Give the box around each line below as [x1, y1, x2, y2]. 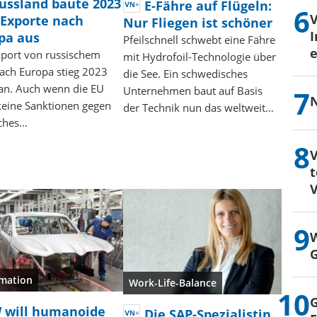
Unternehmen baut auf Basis [123, 83, 263, 98]
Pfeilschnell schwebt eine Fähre [123, 32, 276, 47]
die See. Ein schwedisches [123, 66, 248, 81]
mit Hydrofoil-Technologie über [123, 49, 277, 64]
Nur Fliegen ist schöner [123, 13, 273, 31]
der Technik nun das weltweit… [123, 100, 275, 115]
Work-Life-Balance [129, 275, 217, 289]
